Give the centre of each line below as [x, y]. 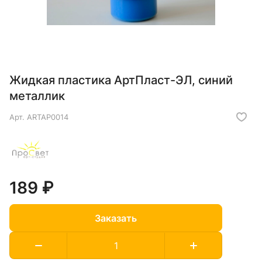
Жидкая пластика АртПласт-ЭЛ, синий [121, 80]
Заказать [116, 218]
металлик [37, 96]
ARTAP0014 [48, 117]
